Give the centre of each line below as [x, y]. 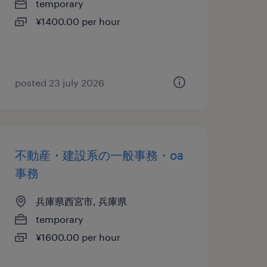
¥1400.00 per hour [78, 21]
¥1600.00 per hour [78, 237]
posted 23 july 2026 [59, 83]
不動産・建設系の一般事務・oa [99, 155]
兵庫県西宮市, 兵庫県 [81, 201]
